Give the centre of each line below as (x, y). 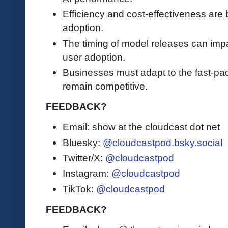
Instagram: (87, 173)
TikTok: (79, 189)
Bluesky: (83, 142)
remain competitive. (105, 86)
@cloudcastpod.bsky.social (163, 142)
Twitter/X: (84, 158)
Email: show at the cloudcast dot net (141, 127)
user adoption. (94, 57)
